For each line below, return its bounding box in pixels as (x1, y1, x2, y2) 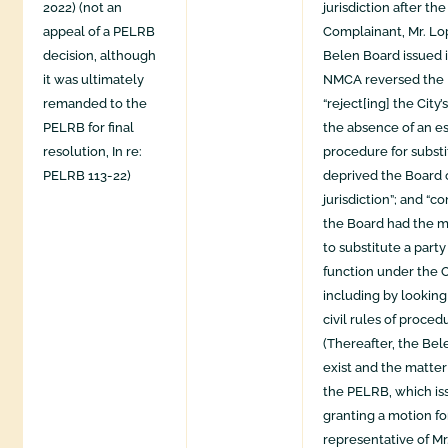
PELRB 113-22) (43, 168, 132, 184)
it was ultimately (43, 72, 145, 88)
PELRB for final (43, 120, 135, 136)
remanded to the (43, 96, 148, 112)
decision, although (43, 48, 157, 64)
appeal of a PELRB (43, 24, 156, 40)
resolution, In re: (43, 144, 143, 160)
